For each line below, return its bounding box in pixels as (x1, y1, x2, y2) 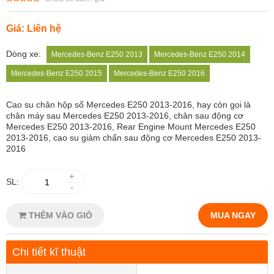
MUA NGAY (210, 210, 256, 220)
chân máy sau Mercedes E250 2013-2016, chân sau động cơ (6, 111, 243, 120)
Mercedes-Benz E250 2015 (11, 69, 102, 78)
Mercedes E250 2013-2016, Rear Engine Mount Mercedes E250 (6, 122, 256, 131)
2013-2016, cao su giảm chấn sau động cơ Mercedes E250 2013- (6, 133, 261, 143)
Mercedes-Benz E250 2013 (51, 50, 143, 59)
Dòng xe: (6, 49, 41, 59)
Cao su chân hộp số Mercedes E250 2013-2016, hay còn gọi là (6, 100, 251, 109)
